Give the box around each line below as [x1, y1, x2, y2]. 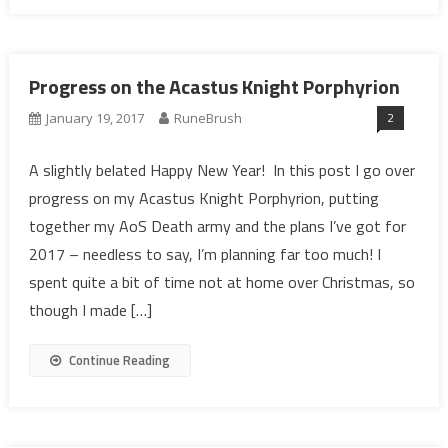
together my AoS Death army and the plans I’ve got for [28, 214, 406, 238]
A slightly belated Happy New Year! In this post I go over [28, 158, 415, 182]
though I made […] [28, 298, 152, 322]
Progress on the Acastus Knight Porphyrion [28, 71, 400, 102]
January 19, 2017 [45, 109, 144, 127]
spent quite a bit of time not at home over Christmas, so [28, 270, 415, 294]
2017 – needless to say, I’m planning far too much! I [28, 242, 381, 266]
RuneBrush [173, 109, 242, 127]
